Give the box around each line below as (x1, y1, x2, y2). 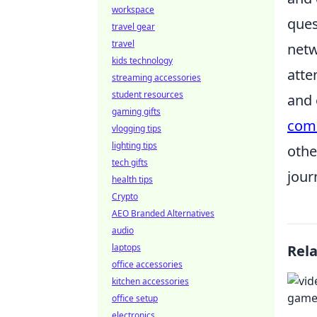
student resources (112, 88, 183, 100)
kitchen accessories (112, 275, 189, 287)
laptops (112, 241, 141, 253)
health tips (112, 173, 153, 185)
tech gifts (112, 156, 148, 168)
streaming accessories (112, 71, 201, 83)
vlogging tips (112, 122, 161, 134)
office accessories (112, 258, 183, 270)
